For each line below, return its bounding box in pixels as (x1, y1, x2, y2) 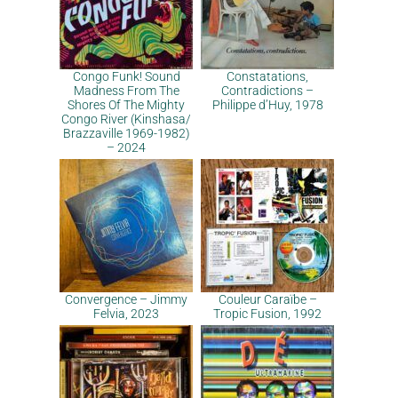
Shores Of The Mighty (68, 98, 185, 112)
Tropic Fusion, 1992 (213, 306, 322, 321)
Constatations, (227, 69, 308, 84)
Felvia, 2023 (93, 306, 159, 321)
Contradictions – (221, 84, 314, 98)
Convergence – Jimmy (65, 292, 187, 306)
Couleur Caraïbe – (218, 292, 317, 306)
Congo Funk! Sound (72, 69, 180, 84)
